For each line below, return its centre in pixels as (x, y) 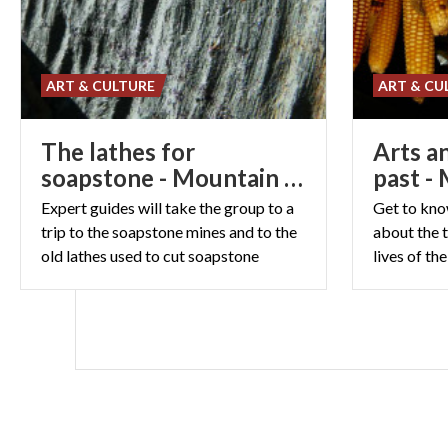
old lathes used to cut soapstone (150, 255)
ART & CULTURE (101, 85)
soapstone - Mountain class (293, 177)
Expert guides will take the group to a (167, 207)
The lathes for (118, 151)
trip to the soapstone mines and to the (169, 231)
